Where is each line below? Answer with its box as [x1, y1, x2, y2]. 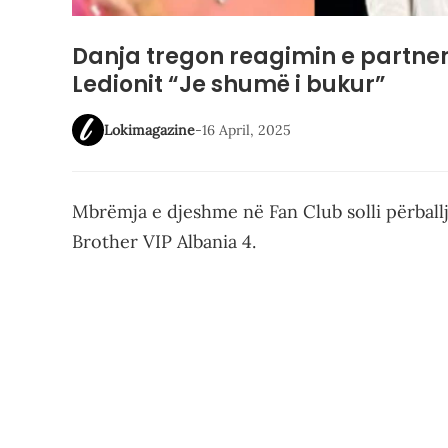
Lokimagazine [104, 120, 195, 139]
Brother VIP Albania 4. [72, 229, 256, 253]
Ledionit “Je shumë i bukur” [72, 68, 386, 100]
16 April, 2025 [202, 120, 291, 139]
